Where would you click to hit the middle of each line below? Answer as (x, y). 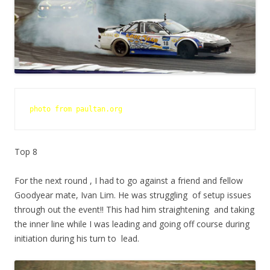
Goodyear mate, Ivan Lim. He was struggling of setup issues (133, 195)
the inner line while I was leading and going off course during (132, 224)
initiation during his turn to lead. (77, 239)
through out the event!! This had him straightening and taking (134, 210)
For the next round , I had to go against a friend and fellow (129, 181)
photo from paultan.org (78, 109)
